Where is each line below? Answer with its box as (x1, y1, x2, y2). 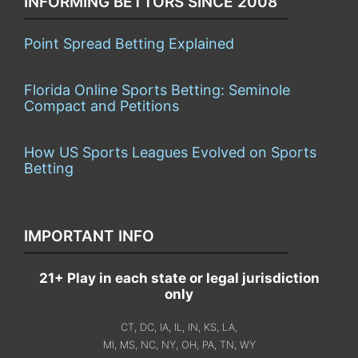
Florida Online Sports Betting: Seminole (24, 81, 290, 98)
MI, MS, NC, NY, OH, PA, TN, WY (102, 338, 256, 351)
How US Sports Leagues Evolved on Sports (24, 143, 316, 161)
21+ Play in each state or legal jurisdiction (38, 269, 320, 286)
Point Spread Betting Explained (24, 34, 234, 52)
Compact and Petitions (24, 97, 179, 114)
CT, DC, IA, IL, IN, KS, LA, (121, 320, 237, 333)
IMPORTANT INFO (24, 226, 154, 245)
